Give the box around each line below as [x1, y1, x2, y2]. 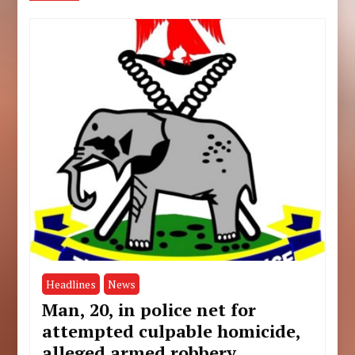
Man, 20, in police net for [42, 297, 257, 321]
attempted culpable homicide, [42, 319, 301, 342]
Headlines [46, 276, 97, 292]
